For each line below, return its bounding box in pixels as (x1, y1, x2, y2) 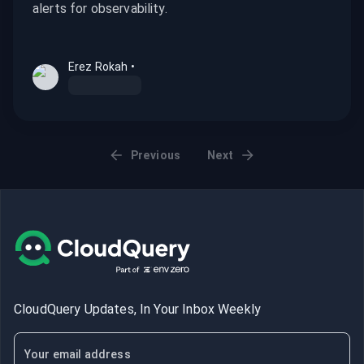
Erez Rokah (68, 60, 128, 73)
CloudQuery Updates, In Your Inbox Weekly (14, 301, 262, 317)
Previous (130, 149, 181, 162)
